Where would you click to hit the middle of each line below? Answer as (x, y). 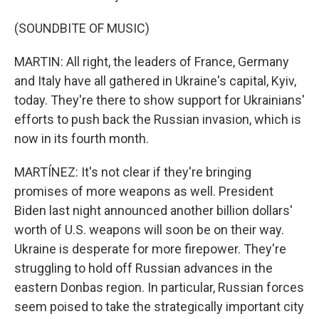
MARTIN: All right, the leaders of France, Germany (152, 62)
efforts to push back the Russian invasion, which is (158, 119)
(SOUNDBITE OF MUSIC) (82, 28)
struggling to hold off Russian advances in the (143, 268)
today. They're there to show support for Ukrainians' (159, 100)
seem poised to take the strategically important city (159, 307)
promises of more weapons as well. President (144, 191)
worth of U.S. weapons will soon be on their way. (149, 230)
